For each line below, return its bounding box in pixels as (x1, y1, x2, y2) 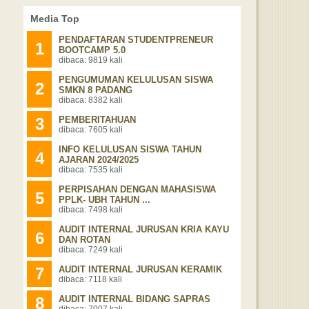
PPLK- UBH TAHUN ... (59, 195, 150, 205)
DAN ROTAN (59, 235, 110, 245)
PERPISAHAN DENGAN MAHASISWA (59, 184, 216, 195)
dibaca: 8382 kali (59, 95, 123, 104)
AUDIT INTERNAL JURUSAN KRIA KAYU (59, 224, 229, 235)
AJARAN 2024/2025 (59, 154, 139, 165)
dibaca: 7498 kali (59, 205, 123, 214)
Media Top (30, 13, 79, 24)
